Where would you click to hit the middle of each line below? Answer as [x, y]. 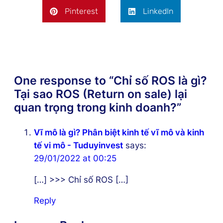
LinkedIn [158, 11]
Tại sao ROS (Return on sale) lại [101, 94]
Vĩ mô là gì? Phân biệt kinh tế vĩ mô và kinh [119, 132]
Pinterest [81, 11]
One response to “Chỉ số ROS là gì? [111, 80]
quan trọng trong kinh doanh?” [98, 107]
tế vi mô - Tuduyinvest [78, 145]
